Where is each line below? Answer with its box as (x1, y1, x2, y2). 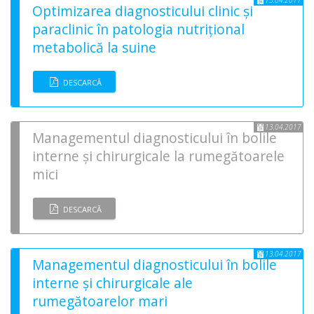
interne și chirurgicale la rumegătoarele (32, 146, 285, 166)
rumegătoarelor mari (32, 292, 168, 311)
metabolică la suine (32, 38, 156, 57)
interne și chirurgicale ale (32, 273, 193, 293)
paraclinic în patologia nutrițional (32, 20, 245, 39)
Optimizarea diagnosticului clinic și (32, 1, 253, 21)
